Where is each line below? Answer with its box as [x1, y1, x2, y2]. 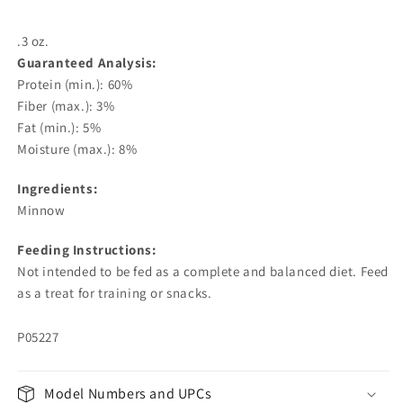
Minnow [17, 201, 66, 219]
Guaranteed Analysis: [17, 53, 157, 71]
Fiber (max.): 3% [17, 96, 115, 114]
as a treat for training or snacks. [17, 283, 212, 301]
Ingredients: [17, 179, 98, 197]
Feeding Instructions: [17, 240, 157, 258]
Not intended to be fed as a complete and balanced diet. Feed [17, 262, 389, 280]
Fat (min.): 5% [17, 118, 102, 136]
